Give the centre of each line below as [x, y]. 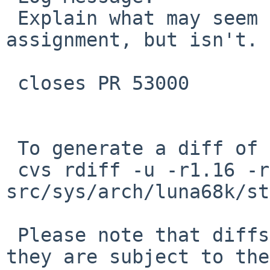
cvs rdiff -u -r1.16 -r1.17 [12, 170]
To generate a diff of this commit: [12, 148]
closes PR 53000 [12, 83]
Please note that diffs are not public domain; [12, 235]
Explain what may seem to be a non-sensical [12, 18]
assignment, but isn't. [132, 39]
